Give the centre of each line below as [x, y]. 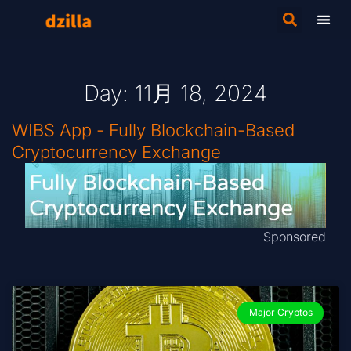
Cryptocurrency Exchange [116, 152]
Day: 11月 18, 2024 [175, 93]
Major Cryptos [280, 313]
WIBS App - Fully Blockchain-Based [153, 130]
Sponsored [295, 237]
